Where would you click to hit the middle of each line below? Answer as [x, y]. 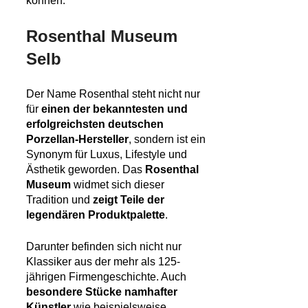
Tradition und [59, 200]
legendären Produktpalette [96, 215]
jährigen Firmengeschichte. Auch [106, 277]
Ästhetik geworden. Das [86, 170]
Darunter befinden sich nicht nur [104, 247]
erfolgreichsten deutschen [95, 124]
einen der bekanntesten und [114, 109]
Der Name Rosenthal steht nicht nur [113, 94]
